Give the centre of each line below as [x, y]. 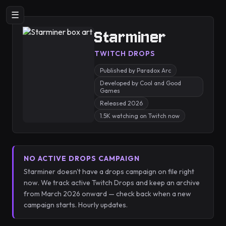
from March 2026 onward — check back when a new [107, 194]
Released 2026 [121, 103]
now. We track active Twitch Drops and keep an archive [112, 183]
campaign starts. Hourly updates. [76, 205]
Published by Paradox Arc [135, 70]
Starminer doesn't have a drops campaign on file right [109, 172]
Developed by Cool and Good [140, 83]
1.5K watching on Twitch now [140, 116]
